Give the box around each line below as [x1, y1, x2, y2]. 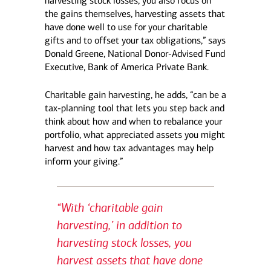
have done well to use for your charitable [44, 21, 207, 33]
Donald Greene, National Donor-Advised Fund [44, 48, 225, 59]
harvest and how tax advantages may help [44, 142, 214, 154]
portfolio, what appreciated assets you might [44, 129, 225, 140]
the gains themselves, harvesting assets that [44, 8, 225, 19]
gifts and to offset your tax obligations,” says [44, 34, 226, 46]
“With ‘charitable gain [57, 201, 163, 215]
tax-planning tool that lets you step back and [44, 102, 224, 114]
